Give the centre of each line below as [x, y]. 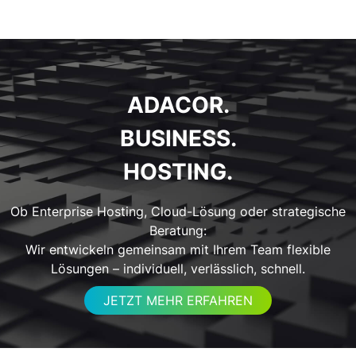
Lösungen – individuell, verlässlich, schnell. [178, 268]
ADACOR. [178, 105]
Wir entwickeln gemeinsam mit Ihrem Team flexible [178, 249]
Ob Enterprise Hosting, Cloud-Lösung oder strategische [178, 211]
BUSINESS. [178, 139]
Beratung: [178, 230]
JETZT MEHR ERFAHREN [178, 301]
